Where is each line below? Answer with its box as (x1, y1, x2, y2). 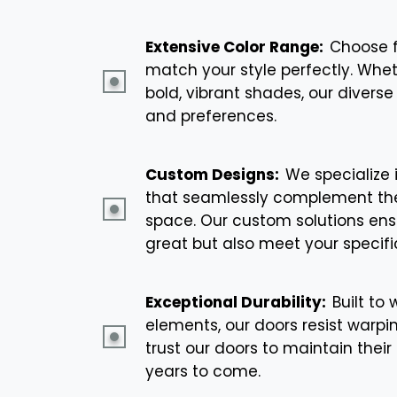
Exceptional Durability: (145, 291, 330, 313)
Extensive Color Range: (145, 35, 327, 58)
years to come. (145, 360, 261, 382)
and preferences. (145, 105, 276, 127)
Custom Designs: (145, 163, 283, 185)
